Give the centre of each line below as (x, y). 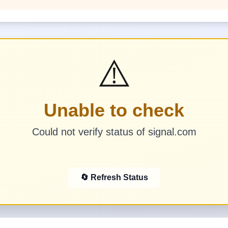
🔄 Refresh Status (114, 177)
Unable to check (114, 110)
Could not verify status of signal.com (114, 132)
